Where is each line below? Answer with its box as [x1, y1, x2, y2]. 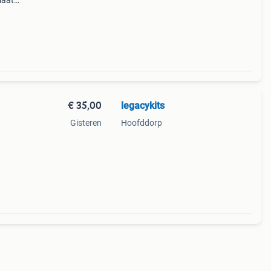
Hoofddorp [120, 118, 162, 128]
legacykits [120, 100, 165, 111]
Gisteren [70, 118, 102, 128]
